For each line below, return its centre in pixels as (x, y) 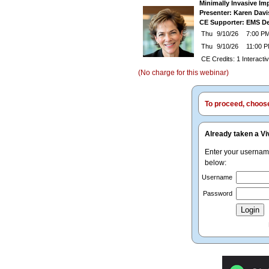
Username (217, 177)
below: (216, 163)
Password (218, 193)
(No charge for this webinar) (183, 73)
